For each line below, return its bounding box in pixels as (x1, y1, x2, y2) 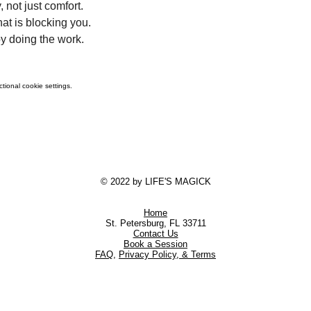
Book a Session (124, 238, 187, 249)
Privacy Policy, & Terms (119, 249, 216, 260)
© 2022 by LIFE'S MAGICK (100, 176, 211, 187)
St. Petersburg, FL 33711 (105, 217, 206, 228)
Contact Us (133, 228, 178, 239)
